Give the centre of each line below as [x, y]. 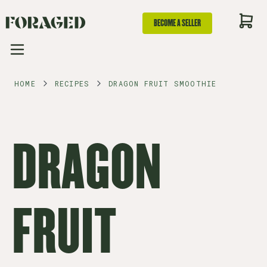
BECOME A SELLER [177, 23]
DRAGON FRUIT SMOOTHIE [163, 83]
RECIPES [72, 83]
